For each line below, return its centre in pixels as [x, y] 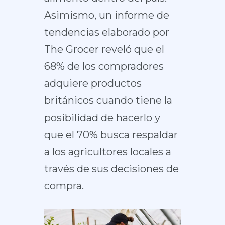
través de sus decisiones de [111, 168]
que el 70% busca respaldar [111, 134]
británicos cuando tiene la [108, 100]
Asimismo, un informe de [106, 15]
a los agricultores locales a [107, 151]
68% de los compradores [104, 66]
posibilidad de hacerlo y [102, 117]
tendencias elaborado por [106, 32]
